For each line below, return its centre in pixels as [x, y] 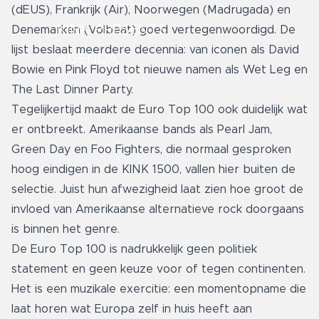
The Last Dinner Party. [72, 90]
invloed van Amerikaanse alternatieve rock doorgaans [158, 210]
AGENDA [88, 59]
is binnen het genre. [66, 230]
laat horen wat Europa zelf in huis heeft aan [132, 309]
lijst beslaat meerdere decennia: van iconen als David [155, 50]
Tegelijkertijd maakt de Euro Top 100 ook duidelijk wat [159, 110]
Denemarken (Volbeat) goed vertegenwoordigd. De [153, 30]
